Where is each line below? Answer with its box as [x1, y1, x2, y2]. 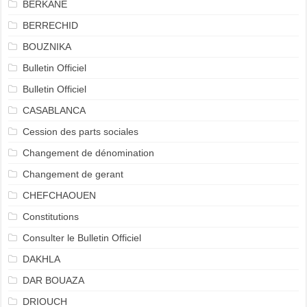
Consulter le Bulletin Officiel [22, 232, 141, 243]
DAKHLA [22, 254, 60, 265]
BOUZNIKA [22, 41, 71, 52]
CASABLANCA [22, 105, 86, 116]
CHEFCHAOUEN [22, 190, 96, 201]
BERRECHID [22, 20, 81, 31]
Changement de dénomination [22, 147, 154, 158]
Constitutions [22, 211, 79, 222]
